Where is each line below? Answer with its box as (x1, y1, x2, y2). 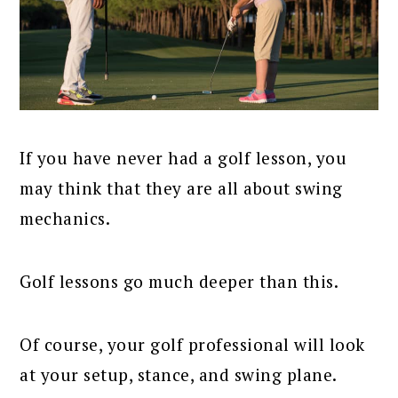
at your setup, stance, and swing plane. (20, 362, 338, 386)
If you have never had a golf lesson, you (20, 146, 347, 169)
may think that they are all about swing (20, 176, 343, 199)
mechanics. (20, 206, 111, 229)
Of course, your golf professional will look (20, 332, 365, 355)
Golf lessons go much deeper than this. (20, 269, 339, 292)
